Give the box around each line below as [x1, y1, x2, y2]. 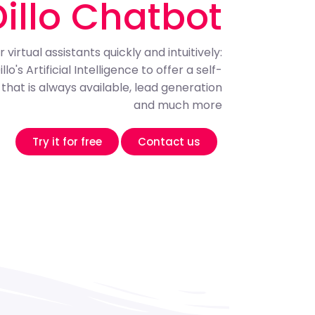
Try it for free [32, 134, 103, 149]
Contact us [138, 134, 201, 149]
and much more [134, 97, 222, 113]
